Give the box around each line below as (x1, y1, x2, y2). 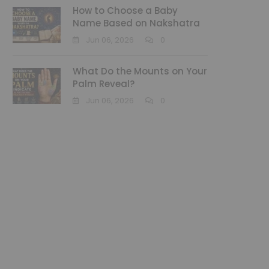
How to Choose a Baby (73, 4, 178, 17)
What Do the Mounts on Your (73, 65, 207, 77)
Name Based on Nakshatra (73, 17, 200, 29)
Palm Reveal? (73, 77, 134, 90)
